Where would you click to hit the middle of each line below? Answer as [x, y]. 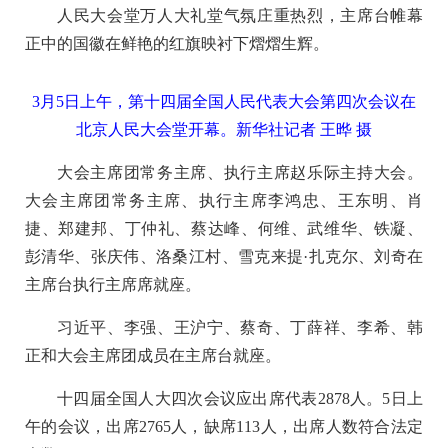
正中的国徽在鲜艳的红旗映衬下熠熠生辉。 [177, 43]
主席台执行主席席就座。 [113, 284]
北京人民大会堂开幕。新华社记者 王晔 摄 [224, 129]
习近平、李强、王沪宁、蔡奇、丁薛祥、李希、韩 [240, 327]
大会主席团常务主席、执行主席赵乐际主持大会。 [240, 172]
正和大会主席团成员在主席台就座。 [153, 355]
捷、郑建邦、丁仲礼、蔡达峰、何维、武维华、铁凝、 [224, 228]
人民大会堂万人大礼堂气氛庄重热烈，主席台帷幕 [240, 15]
